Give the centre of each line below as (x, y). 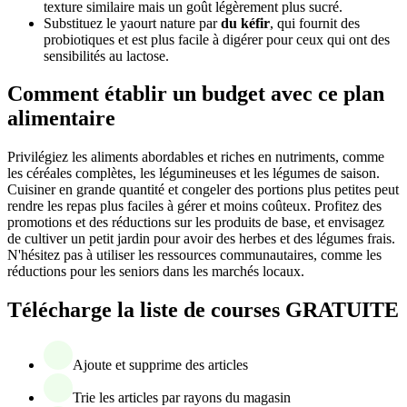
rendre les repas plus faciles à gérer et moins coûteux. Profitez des (194, 206)
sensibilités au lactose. (106, 55)
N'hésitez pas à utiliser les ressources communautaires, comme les (194, 255)
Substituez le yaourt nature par (132, 23)
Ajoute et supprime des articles (160, 365)
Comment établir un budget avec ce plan (196, 94)
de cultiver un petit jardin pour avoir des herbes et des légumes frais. (201, 239)
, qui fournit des (315, 23)
